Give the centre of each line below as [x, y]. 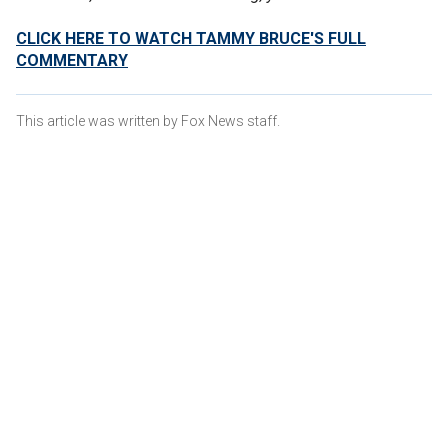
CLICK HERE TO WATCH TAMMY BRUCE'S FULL [191, 38]
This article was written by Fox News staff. [148, 121]
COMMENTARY [72, 60]
